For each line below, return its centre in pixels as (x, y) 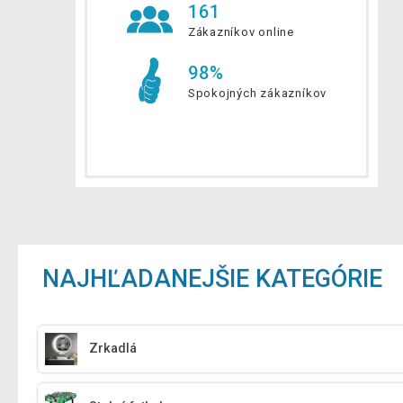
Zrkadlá (113, 349)
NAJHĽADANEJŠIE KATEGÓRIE (213, 278)
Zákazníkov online (241, 31)
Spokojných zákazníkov (257, 93)
